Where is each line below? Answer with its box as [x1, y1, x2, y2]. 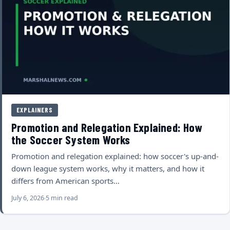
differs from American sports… [11, 176, 120, 186]
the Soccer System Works [11, 132, 130, 147]
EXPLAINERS [16, 105, 53, 114]
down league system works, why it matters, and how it [11, 163, 204, 174]
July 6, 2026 [11, 194, 44, 203]
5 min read [46, 194, 78, 203]
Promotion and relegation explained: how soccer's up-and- [11, 151, 219, 162]
